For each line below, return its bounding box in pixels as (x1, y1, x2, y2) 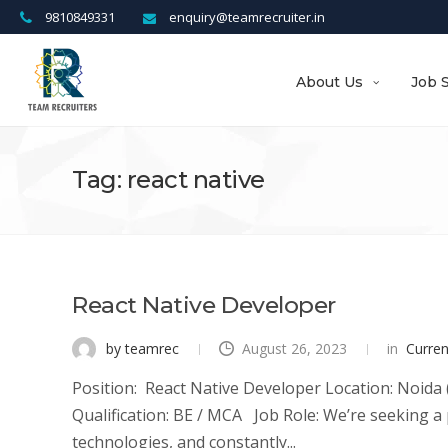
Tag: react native (72, 165, 265, 194)
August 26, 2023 (242, 339, 347, 358)
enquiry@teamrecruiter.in (166, 8, 326, 26)
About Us (296, 73, 364, 91)
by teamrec (102, 339, 179, 358)
